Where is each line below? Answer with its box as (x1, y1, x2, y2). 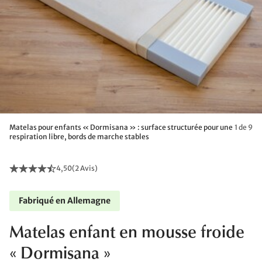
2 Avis (75, 164, 95, 173)
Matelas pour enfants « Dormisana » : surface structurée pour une (9, 123, 233, 132)
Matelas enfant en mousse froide (9, 225, 244, 242)
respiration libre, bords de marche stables (9, 132, 149, 141)
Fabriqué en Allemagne (19, 195, 111, 206)
